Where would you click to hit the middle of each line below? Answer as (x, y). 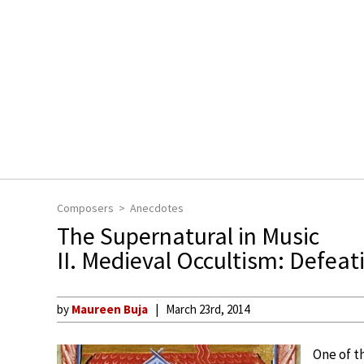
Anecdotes (157, 208)
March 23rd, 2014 (208, 309)
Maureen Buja (110, 309)
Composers (85, 208)
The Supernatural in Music (188, 236)
